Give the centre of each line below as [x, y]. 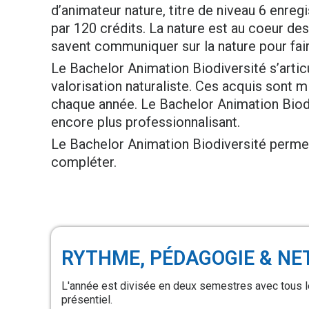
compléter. [84, 162]
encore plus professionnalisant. [146, 122]
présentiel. [87, 300]
